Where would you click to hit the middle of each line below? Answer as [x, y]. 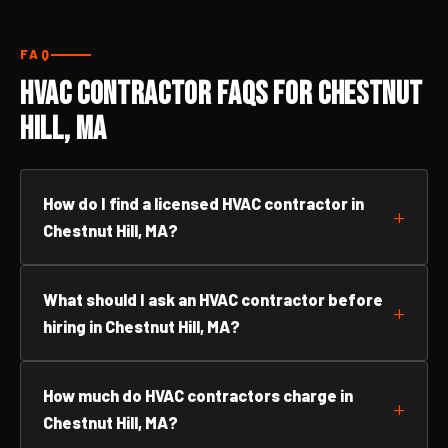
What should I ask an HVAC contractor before [213, 299]
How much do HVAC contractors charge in [198, 395]
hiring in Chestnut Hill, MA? [141, 326]
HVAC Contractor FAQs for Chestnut [222, 94]
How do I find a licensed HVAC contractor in [203, 203]
